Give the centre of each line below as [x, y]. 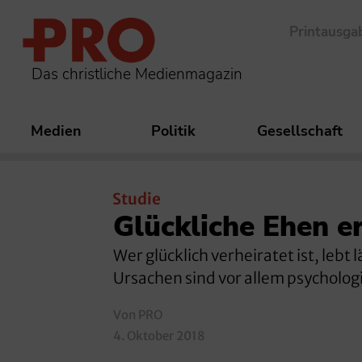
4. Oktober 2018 [159, 335]
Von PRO [138, 314]
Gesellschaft [300, 131]
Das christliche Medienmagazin [137, 74]
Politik [173, 131]
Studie [137, 199]
